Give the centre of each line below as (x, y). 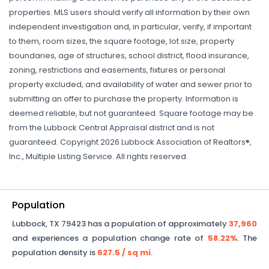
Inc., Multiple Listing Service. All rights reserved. (98, 156)
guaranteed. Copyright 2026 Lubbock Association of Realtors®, (130, 142)
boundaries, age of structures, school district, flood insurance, (129, 56)
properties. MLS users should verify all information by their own (129, 12)
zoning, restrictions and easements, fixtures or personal (117, 70)
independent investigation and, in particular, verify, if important (130, 27)
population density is (55, 252)
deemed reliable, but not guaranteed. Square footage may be (131, 113)
